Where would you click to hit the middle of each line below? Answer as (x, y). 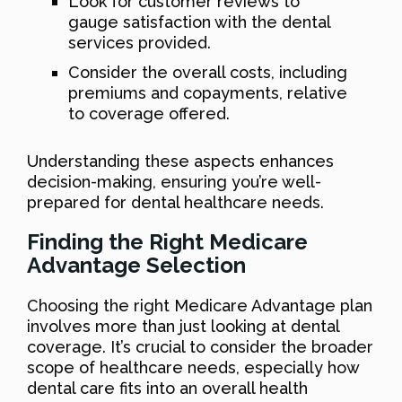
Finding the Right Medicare (167, 241)
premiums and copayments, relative (208, 92)
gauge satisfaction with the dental (199, 22)
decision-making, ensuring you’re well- (174, 181)
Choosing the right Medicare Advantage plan (200, 305)
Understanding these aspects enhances (180, 161)
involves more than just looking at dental (183, 326)
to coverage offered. (149, 113)
